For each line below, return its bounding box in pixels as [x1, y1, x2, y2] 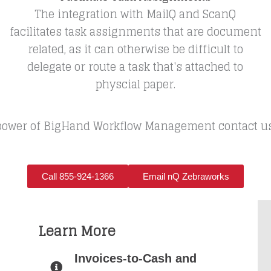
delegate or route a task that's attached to [27, 57, 244, 76]
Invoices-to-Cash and [74, 252, 197, 266]
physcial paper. [95, 74, 175, 94]
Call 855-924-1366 [42, 171, 114, 181]
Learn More [38, 219, 116, 244]
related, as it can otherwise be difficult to [27, 39, 243, 59]
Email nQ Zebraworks [143, 171, 229, 181]
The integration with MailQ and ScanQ [34, 4, 237, 24]
